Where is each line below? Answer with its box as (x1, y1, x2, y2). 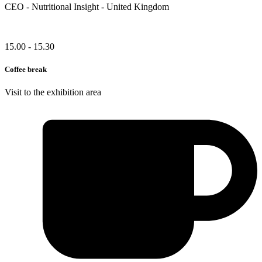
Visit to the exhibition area (5, 87, 101, 97)
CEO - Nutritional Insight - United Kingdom (5, 1, 169, 12)
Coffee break (5, 64, 47, 74)
